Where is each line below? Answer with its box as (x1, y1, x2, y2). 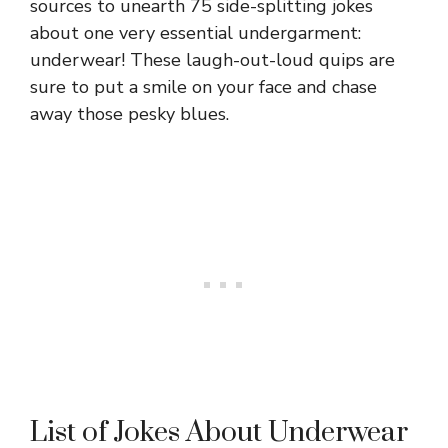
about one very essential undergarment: (30, 21, 361, 45)
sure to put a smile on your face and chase (30, 75, 377, 99)
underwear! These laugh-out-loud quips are (30, 48, 395, 72)
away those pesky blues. (30, 102, 229, 126)
